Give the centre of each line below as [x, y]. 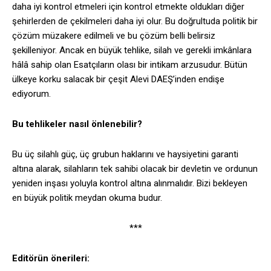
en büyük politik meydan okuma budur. [87, 198]
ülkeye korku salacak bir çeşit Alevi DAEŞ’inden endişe [118, 80]
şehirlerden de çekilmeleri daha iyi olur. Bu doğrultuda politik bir [135, 21]
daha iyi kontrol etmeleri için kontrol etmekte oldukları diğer [128, 7]
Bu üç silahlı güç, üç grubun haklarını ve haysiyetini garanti [125, 155]
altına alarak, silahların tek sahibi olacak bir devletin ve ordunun [135, 169]
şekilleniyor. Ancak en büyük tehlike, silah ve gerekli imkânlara [132, 51]
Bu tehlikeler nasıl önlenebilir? [77, 124]
